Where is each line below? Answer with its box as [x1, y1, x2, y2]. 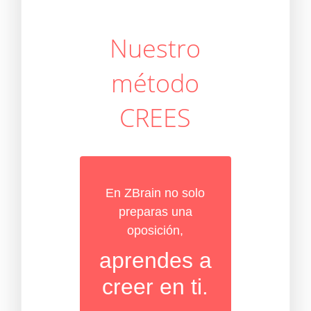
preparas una [118, 205, 192, 219]
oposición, [127, 224, 184, 237]
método [111, 66, 200, 100]
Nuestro [110, 31, 201, 65]
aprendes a [99, 248, 212, 273]
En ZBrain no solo [106, 186, 205, 200]
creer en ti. [102, 274, 209, 299]
